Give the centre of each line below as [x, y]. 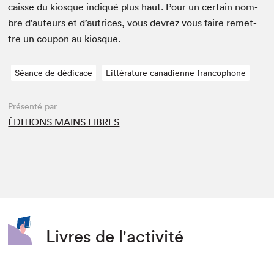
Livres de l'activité [115, 236]
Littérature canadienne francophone [176, 73]
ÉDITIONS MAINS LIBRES [64, 122]
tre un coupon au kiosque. [65, 39]
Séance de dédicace [54, 73]
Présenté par [33, 107]
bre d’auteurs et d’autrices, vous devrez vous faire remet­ [133, 23]
